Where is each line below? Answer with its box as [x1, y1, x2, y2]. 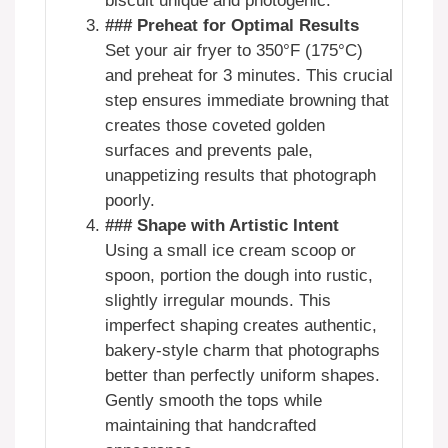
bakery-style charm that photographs [105, 340, 380, 360]
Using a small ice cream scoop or [105, 240, 356, 260]
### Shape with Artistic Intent [105, 215, 339, 235]
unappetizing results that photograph [105, 165, 376, 185]
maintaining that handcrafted [105, 415, 316, 435]
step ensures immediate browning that [105, 90, 389, 110]
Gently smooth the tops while [105, 390, 322, 410]
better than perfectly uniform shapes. [105, 365, 380, 385]
